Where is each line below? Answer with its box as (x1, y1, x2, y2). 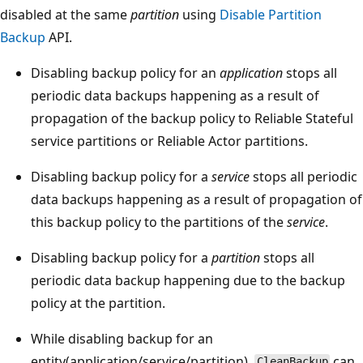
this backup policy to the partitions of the (31, 212, 287, 231)
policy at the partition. (31, 293, 165, 312)
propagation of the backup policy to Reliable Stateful (31, 109, 353, 127)
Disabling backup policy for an (31, 63, 220, 82)
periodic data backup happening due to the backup (31, 271, 345, 289)
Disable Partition (220, 5, 322, 23)
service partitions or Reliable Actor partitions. (31, 131, 308, 150)
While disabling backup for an (31, 329, 213, 348)
